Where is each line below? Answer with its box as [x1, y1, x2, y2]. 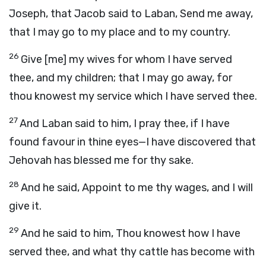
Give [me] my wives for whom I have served [21, 53, 232, 66]
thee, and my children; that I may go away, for [9, 71, 232, 84]
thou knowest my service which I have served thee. [9, 90, 257, 103]
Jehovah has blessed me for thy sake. [9, 154, 194, 167]
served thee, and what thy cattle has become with [9, 245, 255, 258]
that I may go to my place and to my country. [9, 26, 230, 39]
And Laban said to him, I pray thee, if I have [20, 117, 230, 130]
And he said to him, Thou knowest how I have [21, 227, 240, 240]
